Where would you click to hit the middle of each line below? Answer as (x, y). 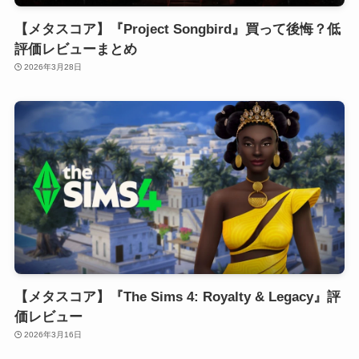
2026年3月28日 (53, 67)
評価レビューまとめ (75, 50)
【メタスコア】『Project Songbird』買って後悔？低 (177, 30)
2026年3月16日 (53, 335)
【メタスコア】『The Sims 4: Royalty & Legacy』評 (177, 297)
